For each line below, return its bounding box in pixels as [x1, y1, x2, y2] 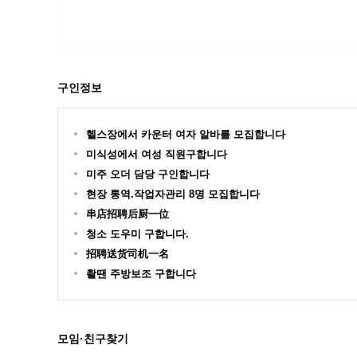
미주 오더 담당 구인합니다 [86, 168, 210, 180]
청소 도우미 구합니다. [86, 228, 189, 240]
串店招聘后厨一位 [86, 208, 169, 220]
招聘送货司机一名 [86, 248, 169, 260]
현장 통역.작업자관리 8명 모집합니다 [86, 188, 260, 200]
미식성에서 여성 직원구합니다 [86, 148, 227, 160]
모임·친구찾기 [57, 332, 128, 345]
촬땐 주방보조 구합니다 [86, 268, 196, 280]
